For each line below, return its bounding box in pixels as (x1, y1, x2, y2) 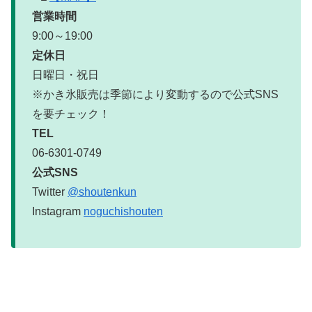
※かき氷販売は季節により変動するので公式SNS (32, 88, 279, 100)
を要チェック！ (32, 107, 110, 120)
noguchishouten (84, 205, 163, 217)
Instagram (32, 205, 84, 217)
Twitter (32, 185, 68, 198)
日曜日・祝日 (32, 68, 99, 81)
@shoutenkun (68, 185, 136, 198)
